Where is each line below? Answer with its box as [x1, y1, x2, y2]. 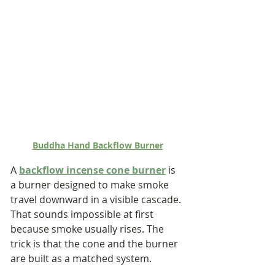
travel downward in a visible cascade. [10, 193, 184, 206]
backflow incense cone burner [19, 163, 166, 177]
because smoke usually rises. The [10, 222, 166, 236]
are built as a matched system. [10, 252, 152, 265]
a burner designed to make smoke [10, 178, 171, 192]
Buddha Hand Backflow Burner [32, 139, 163, 151]
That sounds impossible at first [10, 207, 156, 221]
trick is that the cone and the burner [10, 237, 180, 250]
